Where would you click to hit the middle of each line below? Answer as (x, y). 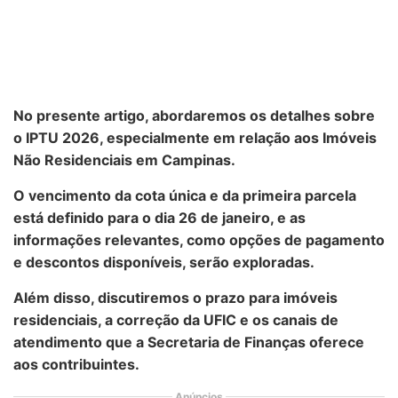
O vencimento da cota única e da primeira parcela (185, 195)
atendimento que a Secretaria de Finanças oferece (189, 342)
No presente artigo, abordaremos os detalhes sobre (194, 115)
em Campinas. (184, 160)
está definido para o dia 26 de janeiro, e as (159, 218)
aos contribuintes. (76, 364)
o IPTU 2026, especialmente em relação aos (168, 138)
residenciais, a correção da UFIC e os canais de (176, 320)
